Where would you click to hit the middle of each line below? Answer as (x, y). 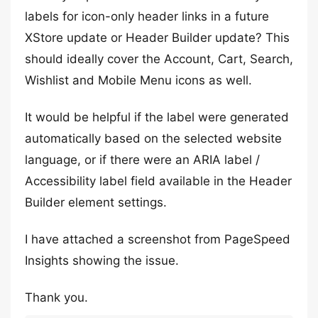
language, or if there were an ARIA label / (142, 160)
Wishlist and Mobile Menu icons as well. (138, 80)
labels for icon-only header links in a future (147, 16)
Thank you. (56, 297)
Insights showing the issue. (102, 261)
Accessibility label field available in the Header (158, 181)
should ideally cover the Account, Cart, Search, (159, 59)
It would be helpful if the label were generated (157, 117)
